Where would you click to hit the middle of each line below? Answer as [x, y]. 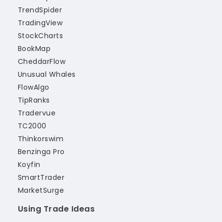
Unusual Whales [47, 74]
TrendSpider [40, 10]
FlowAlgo [34, 87]
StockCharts [41, 36]
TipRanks [34, 100]
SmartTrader [41, 177]
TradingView [40, 23]
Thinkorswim [41, 139]
